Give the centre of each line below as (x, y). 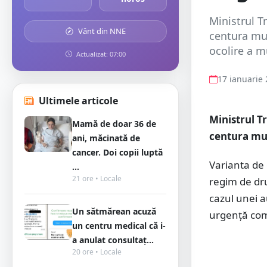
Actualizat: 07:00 (100, 54)
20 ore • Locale (97, 252)
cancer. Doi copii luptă (117, 152)
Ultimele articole (78, 101)
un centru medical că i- (119, 226)
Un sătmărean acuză (114, 211)
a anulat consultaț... (113, 240)
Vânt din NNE (101, 31)
